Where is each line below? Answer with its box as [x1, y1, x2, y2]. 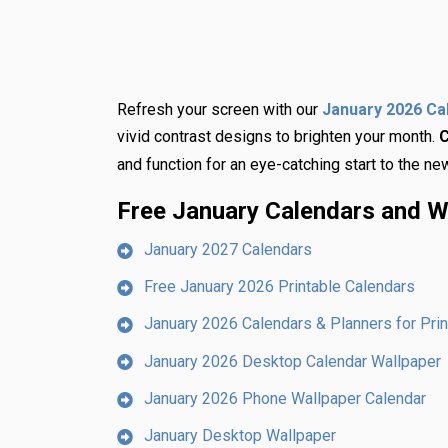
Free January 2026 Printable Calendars [144, 277, 415, 297]
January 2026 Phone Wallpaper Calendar [144, 388, 426, 408]
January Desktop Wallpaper [144, 426, 336, 446]
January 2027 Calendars [144, 239, 312, 259]
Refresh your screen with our [117, 100, 322, 120]
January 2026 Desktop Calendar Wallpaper [144, 351, 441, 371]
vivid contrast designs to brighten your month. [117, 127, 439, 147]
